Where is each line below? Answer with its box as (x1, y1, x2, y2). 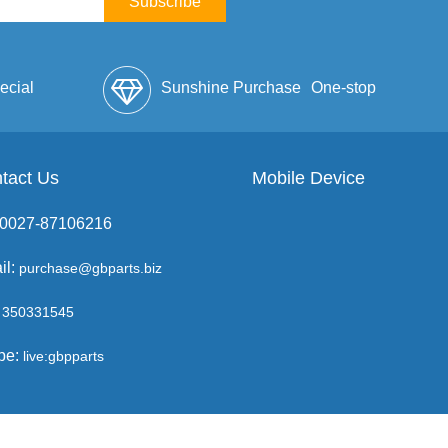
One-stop (311, 79, 376, 96)
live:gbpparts (22, 348, 104, 364)
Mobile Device (251, 168, 365, 188)
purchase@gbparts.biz (18, 260, 162, 276)
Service (322, 168, 376, 185)
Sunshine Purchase (161, 79, 301, 96)
